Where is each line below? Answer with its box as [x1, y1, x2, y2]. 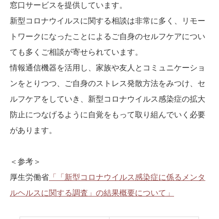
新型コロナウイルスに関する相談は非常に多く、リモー [10, 17, 205, 25]
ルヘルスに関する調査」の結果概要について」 [10, 189, 174, 197]
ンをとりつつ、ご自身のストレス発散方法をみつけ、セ [10, 79, 205, 88]
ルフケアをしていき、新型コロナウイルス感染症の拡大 [10, 95, 205, 104]
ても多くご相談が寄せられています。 [10, 48, 143, 57]
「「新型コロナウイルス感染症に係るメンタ [49, 173, 205, 182]
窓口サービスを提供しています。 [10, 1, 127, 10]
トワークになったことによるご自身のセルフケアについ [10, 32, 205, 41]
